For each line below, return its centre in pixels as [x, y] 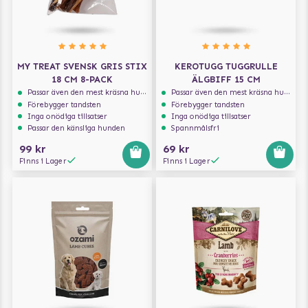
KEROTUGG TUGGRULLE [226, 66]
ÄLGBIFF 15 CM [226, 79]
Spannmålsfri [196, 128]
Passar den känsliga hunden [77, 128]
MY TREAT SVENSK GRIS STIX [82, 66]
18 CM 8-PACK [82, 79]
